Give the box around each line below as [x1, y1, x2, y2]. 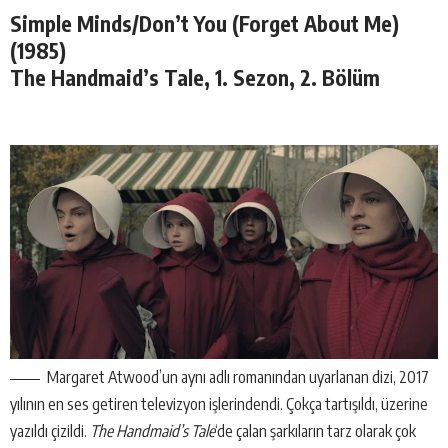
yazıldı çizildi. [10, 420, 87, 441]
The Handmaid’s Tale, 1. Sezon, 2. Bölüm [10, 64, 380, 92]
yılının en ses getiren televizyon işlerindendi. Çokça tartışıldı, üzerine [10, 393, 428, 414]
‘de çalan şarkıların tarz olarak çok [215, 420, 416, 441]
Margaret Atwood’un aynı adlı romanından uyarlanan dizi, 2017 [47, 366, 429, 387]
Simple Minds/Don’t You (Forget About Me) [10, 10, 399, 38]
